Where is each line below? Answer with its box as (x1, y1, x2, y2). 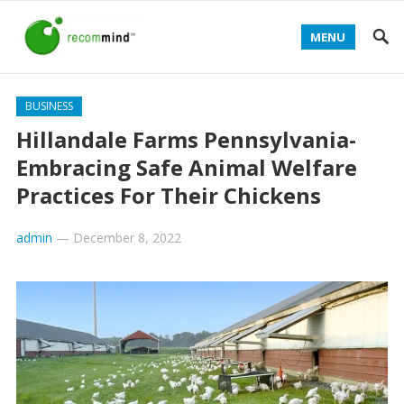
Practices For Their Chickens (15, 180, 321, 210)
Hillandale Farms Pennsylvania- (15, 124, 356, 154)
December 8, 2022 (72, 229, 181, 246)
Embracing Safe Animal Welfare (15, 152, 357, 182)
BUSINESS (24, 98, 73, 114)
